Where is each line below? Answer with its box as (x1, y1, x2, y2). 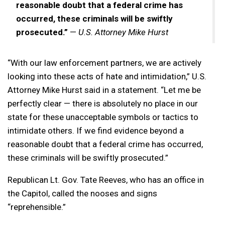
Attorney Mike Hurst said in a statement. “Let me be (8, 84, 201, 95)
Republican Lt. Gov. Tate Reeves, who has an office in (8, 174, 204, 185)
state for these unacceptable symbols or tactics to (8, 111, 198, 122)
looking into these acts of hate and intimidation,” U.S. (8, 71, 206, 81)
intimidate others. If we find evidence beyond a (8, 125, 184, 136)
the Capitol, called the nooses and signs (8, 188, 157, 198)
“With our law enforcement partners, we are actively (8, 57, 201, 68)
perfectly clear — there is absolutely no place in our (8, 98, 198, 108)
